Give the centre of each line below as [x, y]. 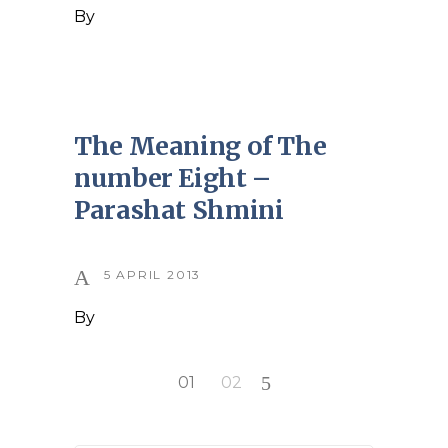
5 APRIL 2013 [152, 274]
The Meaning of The [200, 145]
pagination [163, 419]
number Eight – [172, 177]
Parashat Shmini [179, 209]
